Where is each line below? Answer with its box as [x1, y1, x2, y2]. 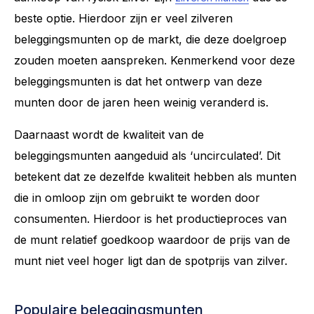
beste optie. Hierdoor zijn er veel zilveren [14, 11, 233, 25]
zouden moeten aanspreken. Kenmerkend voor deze [14, 53, 295, 67]
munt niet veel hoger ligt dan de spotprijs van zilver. [14, 253, 287, 268]
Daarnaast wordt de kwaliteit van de [14, 127, 204, 142]
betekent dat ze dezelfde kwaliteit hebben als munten [14, 169, 296, 184]
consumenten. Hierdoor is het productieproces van [14, 211, 287, 226]
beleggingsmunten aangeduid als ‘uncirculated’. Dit [14, 148, 280, 163]
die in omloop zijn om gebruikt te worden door [14, 190, 260, 205]
